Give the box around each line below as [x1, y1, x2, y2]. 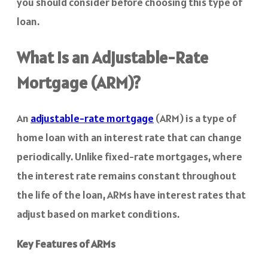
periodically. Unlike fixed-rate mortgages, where [17, 150, 242, 164]
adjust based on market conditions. [17, 207, 179, 221]
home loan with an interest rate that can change [17, 130, 242, 145]
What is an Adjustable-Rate [17, 46, 208, 68]
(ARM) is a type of [154, 111, 236, 126]
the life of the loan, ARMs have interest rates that [17, 188, 246, 202]
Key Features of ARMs [17, 237, 115, 251]
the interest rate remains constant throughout [17, 169, 236, 183]
